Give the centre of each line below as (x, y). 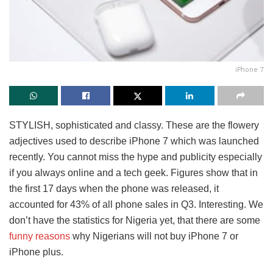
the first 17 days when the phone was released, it (114, 189)
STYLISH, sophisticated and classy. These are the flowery (134, 126)
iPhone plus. (36, 252)
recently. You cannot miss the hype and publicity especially (136, 157)
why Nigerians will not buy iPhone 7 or (154, 236)
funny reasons (40, 236)
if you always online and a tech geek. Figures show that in (133, 173)
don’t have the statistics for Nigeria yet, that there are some (135, 221)
